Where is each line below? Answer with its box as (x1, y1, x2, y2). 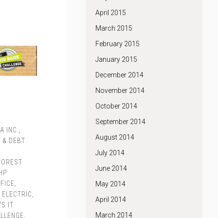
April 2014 (95, 196, 126, 203)
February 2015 (95, 40, 140, 48)
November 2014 (95, 87, 145, 94)
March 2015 (95, 24, 132, 32)
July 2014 (95, 149, 125, 157)
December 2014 (95, 71, 144, 79)
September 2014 (95, 118, 145, 126)
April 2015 (95, 9, 126, 17)
